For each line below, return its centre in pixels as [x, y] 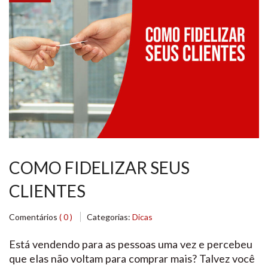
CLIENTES [47, 191]
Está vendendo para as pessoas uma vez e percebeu [131, 244]
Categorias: [109, 217]
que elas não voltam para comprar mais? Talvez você [132, 258]
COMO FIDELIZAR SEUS [99, 167]
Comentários [34, 217]
